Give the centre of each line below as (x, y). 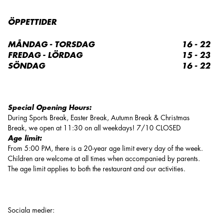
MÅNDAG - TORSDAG (51, 45)
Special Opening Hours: (50, 108)
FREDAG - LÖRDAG (45, 55)
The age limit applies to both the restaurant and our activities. (97, 169)
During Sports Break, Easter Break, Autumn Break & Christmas (99, 118)
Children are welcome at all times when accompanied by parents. (104, 159)
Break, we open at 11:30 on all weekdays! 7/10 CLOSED (94, 128)
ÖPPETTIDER (32, 22)
